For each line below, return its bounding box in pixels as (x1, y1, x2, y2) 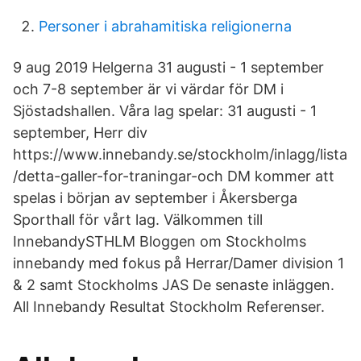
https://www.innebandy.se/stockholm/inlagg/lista (13, 146, 347, 163)
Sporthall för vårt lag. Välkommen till (13, 211, 263, 228)
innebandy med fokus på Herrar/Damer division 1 (13, 255, 344, 272)
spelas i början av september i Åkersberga (13, 189, 297, 206)
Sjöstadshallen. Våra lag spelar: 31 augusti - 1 (13, 102, 317, 119)
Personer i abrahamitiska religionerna (39, 18, 292, 35)
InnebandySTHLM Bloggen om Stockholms (13, 233, 306, 250)
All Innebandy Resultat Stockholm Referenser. (13, 298, 325, 315)
